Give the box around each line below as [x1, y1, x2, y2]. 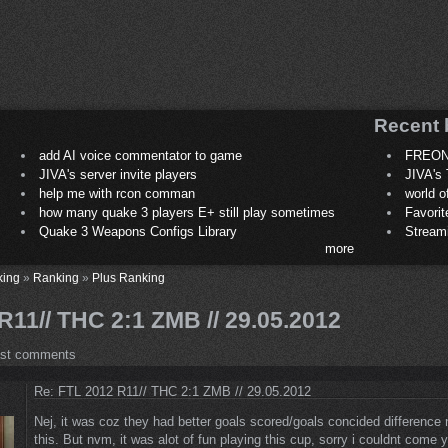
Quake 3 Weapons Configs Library [38, 224, 237, 240]
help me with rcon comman [38, 186, 195, 202]
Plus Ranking [92, 271, 165, 285]
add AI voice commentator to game [38, 148, 242, 164]
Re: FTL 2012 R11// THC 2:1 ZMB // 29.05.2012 [34, 384, 311, 400]
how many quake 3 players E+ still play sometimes [38, 205, 335, 221]
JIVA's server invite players [38, 167, 197, 183]
